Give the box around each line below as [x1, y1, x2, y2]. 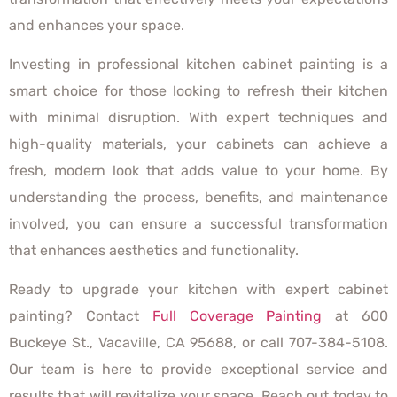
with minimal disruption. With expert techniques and [9, 109, 388, 127]
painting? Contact [9, 307, 152, 325]
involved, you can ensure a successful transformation [9, 215, 388, 233]
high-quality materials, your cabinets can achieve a [9, 136, 388, 153]
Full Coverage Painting [152, 307, 323, 325]
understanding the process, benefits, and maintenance [9, 189, 388, 206]
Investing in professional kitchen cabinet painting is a [9, 56, 388, 74]
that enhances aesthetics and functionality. [9, 242, 299, 260]
